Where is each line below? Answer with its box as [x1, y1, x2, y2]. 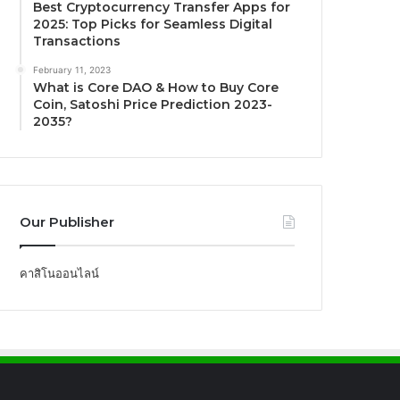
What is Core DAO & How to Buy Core [33, 79, 279, 96]
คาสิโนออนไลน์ [20, 265, 100, 280]
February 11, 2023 [33, 63, 112, 75]
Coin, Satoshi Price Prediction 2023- [33, 96, 273, 112]
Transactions [33, 32, 121, 49]
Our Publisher [20, 212, 115, 230]
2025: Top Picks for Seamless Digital [33, 15, 273, 32]
